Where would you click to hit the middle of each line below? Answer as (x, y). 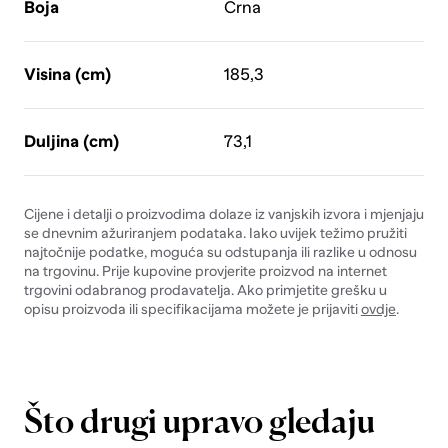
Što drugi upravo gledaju (199, 423)
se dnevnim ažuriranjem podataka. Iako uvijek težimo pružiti (215, 232)
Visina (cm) (67, 75)
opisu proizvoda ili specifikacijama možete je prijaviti (192, 308)
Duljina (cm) (71, 142)
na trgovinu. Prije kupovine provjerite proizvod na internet (205, 270)
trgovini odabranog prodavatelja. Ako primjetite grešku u (205, 289)
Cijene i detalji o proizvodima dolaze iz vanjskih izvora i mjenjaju (223, 213)
